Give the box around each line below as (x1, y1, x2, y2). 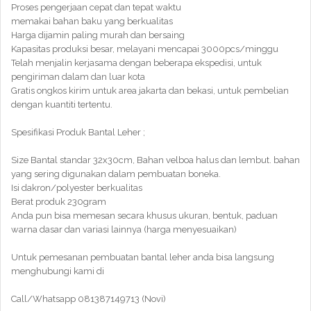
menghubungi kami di (11, 266, 104, 276)
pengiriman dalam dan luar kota (11, 72, 145, 82)
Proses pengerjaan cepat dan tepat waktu (11, 2, 181, 12)
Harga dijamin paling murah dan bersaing (11, 30, 185, 40)
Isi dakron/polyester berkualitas (11, 183, 142, 193)
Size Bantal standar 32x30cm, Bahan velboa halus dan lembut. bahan (11, 155, 300, 165)
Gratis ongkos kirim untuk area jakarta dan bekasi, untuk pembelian (11, 85, 289, 96)
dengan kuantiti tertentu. (11, 99, 112, 110)
